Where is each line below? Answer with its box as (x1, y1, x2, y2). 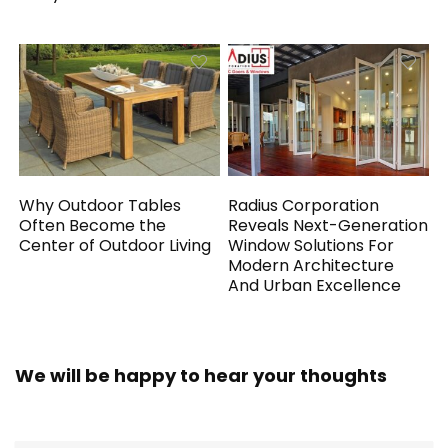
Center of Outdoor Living (19, 233, 212, 257)
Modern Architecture (228, 253, 395, 277)
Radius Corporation (228, 193, 380, 217)
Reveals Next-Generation (228, 213, 429, 237)
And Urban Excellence (228, 273, 402, 297)
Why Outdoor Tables (19, 193, 182, 217)
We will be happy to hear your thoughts (15, 362, 387, 388)
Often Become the (19, 213, 167, 237)
